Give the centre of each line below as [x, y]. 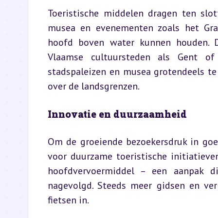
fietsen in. [68, 200]
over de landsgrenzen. [94, 86]
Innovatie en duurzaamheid [117, 114]
